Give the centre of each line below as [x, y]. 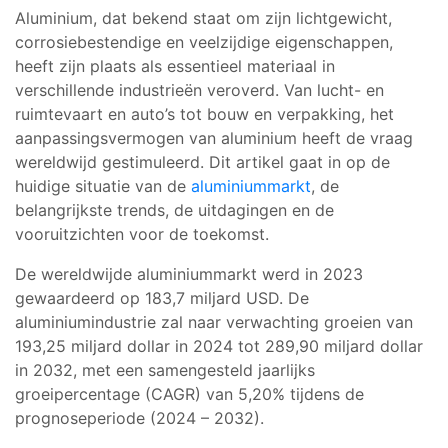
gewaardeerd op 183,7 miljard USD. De [162, 297]
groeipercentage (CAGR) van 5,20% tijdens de [189, 393]
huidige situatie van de [103, 185]
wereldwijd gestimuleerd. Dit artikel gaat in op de [202, 161]
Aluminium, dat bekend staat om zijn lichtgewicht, [203, 17]
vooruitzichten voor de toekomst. [142, 233]
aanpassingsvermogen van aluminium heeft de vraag [214, 137]
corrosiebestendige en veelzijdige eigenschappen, [204, 41]
